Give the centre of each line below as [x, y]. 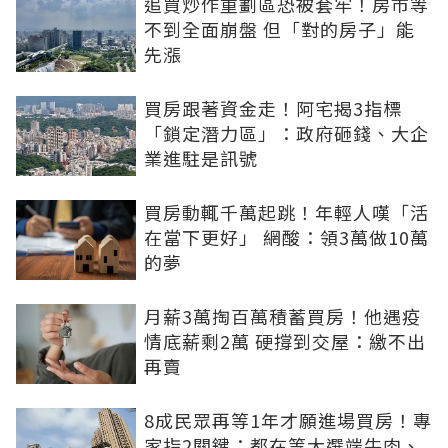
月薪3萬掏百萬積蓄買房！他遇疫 [282, 316]
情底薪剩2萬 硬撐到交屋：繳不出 [285, 341]
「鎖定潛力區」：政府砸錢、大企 [286, 133]
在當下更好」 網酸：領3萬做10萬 [286, 237]
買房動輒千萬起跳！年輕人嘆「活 [286, 212]
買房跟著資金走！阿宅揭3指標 [273, 108]
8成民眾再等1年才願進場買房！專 [288, 420]
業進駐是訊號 [201, 158]
